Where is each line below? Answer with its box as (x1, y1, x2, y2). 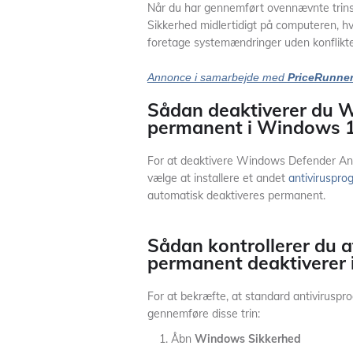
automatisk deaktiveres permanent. (147, 188, 325, 203)
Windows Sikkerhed (195, 332, 301, 346)
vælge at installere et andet (147, 171, 288, 185)
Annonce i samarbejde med (147, 71, 288, 84)
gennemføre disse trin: (147, 307, 260, 321)
